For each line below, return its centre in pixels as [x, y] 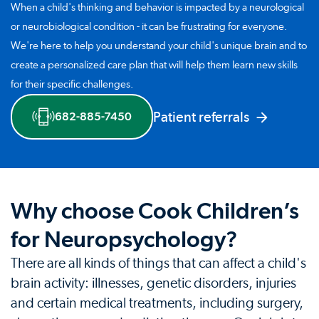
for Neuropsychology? [124, 240]
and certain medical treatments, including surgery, [157, 304]
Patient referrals [201, 116]
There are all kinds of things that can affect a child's [158, 264]
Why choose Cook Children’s [155, 211]
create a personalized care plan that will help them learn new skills [154, 66]
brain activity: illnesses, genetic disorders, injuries [153, 284]
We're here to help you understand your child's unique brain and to [159, 46]
